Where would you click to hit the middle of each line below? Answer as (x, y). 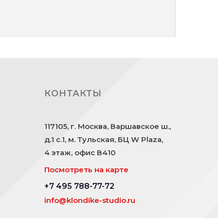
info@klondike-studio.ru (90, 200)
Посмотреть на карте (86, 170)
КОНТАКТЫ (73, 93)
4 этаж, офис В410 (80, 153)
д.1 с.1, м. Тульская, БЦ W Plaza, (104, 139)
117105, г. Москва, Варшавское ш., (108, 126)
